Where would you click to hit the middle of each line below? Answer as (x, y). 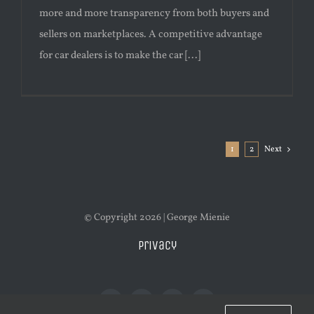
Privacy (157, 246)
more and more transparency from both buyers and (154, 14)
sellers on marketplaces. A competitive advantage (151, 35)
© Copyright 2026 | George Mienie (157, 218)
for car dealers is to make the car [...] (120, 56)
